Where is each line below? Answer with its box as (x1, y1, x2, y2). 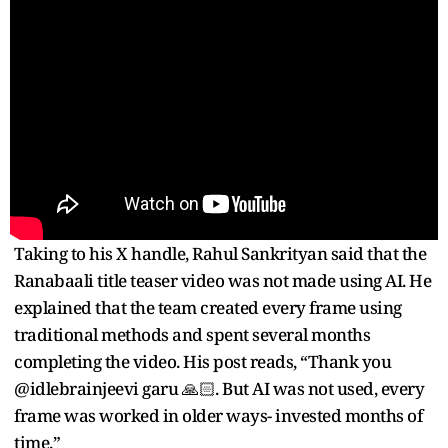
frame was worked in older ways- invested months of (14, 403, 422, 427)
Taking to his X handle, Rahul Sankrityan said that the (14, 241, 426, 265)
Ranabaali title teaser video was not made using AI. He (14, 268, 431, 292)
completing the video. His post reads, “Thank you (14, 349, 391, 373)
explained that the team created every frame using (14, 295, 402, 319)
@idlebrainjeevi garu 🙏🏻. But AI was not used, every (14, 376, 424, 400)
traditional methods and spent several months (14, 322, 370, 346)
